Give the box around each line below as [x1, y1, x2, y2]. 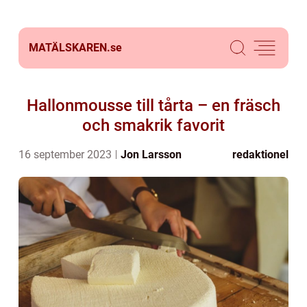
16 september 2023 [19, 148, 114, 161]
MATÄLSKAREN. [29, 41, 110, 54]
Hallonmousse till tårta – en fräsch [27, 96, 280, 115]
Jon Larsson [121, 148, 182, 161]
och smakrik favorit [82, 116, 225, 135]
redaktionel [232, 148, 288, 161]
